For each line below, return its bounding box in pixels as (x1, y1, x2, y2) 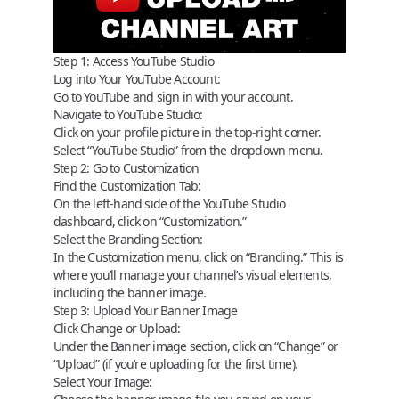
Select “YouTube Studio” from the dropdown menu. (53, 142, 323, 159)
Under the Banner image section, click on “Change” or (53, 338, 338, 354)
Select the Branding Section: (53, 231, 203, 248)
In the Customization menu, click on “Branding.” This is (53, 248, 344, 265)
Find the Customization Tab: (53, 177, 201, 194)
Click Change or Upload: (53, 320, 181, 337)
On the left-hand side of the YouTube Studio (53, 195, 286, 212)
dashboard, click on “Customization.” (53, 213, 247, 230)
